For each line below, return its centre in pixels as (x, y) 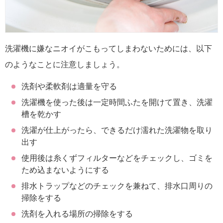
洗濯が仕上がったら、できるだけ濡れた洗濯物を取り (117, 130)
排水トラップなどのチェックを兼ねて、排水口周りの (117, 186)
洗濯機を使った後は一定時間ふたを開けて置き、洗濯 (117, 102)
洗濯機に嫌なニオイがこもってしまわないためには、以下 (109, 48)
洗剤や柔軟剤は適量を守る (69, 86)
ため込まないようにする (65, 170)
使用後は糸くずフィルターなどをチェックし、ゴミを (117, 158)
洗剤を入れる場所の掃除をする (77, 214)
